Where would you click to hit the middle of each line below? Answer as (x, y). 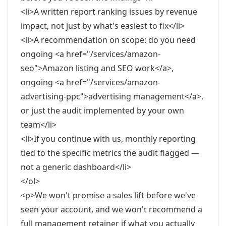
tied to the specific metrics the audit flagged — (110, 153)
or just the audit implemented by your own (102, 110)
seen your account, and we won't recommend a (111, 209)
